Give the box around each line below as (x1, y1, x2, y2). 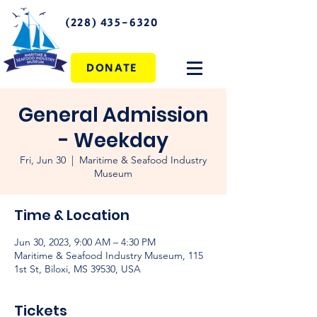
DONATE (86, 59, 137, 76)
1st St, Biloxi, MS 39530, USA (14, 263, 141, 275)
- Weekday (58, 127, 168, 154)
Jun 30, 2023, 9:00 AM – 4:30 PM (14, 236, 156, 248)
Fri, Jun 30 (20, 154, 66, 166)
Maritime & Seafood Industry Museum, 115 (14, 249, 203, 262)
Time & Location (14, 205, 129, 225)
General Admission (18, 101, 209, 129)
